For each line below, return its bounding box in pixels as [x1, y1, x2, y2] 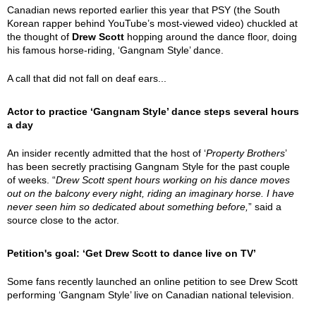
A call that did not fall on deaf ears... [7, 73, 166, 84]
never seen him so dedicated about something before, [7, 201, 248, 212]
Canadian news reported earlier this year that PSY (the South [7, 4, 280, 16]
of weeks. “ [7, 174, 56, 186]
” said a [248, 201, 281, 212]
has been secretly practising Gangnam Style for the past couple [7, 161, 290, 172]
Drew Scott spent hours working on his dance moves [56, 174, 290, 186]
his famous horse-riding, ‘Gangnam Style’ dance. [7, 44, 224, 56]
